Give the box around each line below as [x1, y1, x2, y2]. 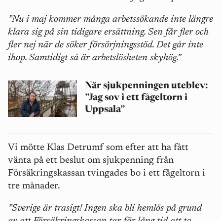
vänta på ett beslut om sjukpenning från [8, 155, 174, 165]
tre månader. [8, 181, 62, 191]
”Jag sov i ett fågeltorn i [85, 93, 187, 103]
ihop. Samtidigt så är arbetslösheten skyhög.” [8, 53, 181, 63]
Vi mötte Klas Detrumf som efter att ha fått [8, 143, 188, 152]
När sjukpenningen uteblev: [85, 81, 208, 91]
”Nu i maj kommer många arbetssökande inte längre [8, 15, 213, 25]
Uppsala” [85, 105, 125, 115]
